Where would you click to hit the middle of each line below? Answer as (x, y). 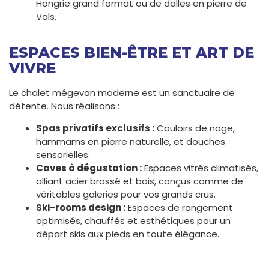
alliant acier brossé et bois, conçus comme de (140, 181)
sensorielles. (63, 155)
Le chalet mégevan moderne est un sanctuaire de (122, 93)
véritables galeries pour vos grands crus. (126, 195)
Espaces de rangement (179, 208)
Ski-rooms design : (81, 208)
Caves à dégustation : (89, 168)
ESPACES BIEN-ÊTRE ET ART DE (131, 53)
